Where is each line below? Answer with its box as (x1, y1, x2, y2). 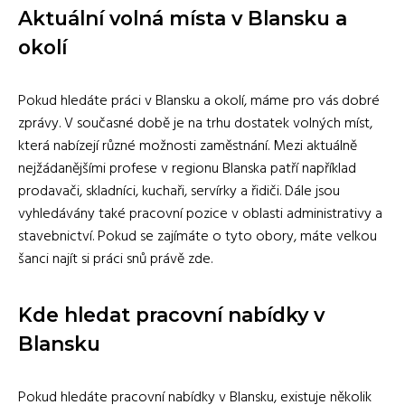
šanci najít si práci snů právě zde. (18, 247, 212, 271)
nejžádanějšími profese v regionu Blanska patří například (18, 156, 356, 181)
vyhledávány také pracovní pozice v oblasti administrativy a (18, 202, 382, 226)
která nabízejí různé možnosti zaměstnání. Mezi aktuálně (18, 134, 357, 158)
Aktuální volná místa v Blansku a (18, 5, 347, 30)
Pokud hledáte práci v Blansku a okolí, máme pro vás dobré (18, 89, 380, 113)
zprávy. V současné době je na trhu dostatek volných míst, (18, 111, 372, 136)
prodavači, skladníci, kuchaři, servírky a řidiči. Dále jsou (18, 179, 340, 203)
